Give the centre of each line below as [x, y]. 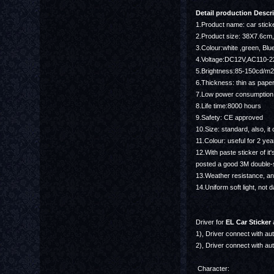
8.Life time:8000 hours [228, 106]
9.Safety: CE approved [229, 117]
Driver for [211, 222]
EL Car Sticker [248, 222]
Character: [213, 268]
